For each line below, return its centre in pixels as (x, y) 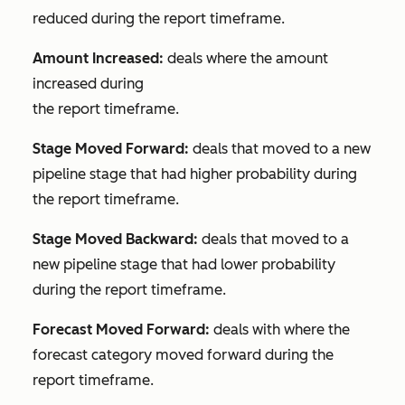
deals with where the (282, 330)
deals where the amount (248, 59)
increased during (90, 84)
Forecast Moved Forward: (123, 330)
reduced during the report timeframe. (159, 19)
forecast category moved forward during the (183, 355)
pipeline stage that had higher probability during (195, 174)
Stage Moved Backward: (115, 240)
